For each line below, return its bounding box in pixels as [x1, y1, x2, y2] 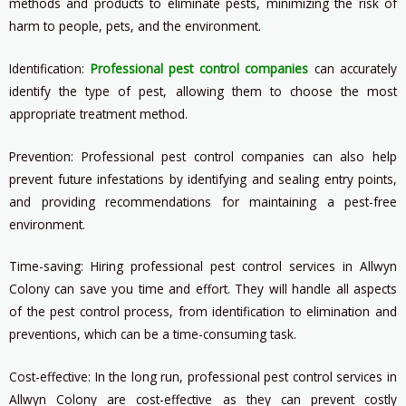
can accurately [308, 59, 397, 77]
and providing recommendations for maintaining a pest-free [9, 192, 397, 210]
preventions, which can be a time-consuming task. [9, 325, 296, 343]
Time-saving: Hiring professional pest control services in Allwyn [9, 257, 397, 275]
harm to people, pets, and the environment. [9, 16, 261, 34]
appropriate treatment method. [9, 104, 188, 122]
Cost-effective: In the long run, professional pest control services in [9, 368, 397, 386]
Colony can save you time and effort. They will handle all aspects [9, 280, 397, 298]
